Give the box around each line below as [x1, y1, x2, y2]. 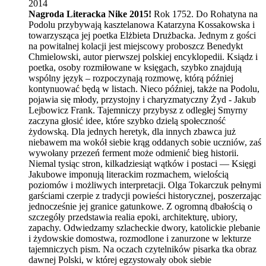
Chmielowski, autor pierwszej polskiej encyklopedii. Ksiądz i [28, 51, 258, 62]
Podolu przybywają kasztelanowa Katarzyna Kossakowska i [28, 19, 255, 30]
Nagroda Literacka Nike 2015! [28, 8, 151, 19]
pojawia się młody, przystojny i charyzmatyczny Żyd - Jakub [28, 94, 256, 104]
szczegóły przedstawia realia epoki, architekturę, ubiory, [28, 211, 237, 222]
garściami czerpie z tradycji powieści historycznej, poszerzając [28, 190, 261, 201]
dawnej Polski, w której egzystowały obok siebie [28, 254, 211, 265]
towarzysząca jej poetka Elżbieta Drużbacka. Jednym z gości [28, 30, 256, 40]
